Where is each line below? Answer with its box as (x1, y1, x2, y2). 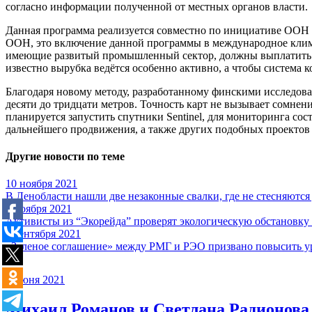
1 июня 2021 (6, 274, 65, 286)
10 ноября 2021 (6, 178, 77, 190)
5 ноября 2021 (6, 203, 72, 215)
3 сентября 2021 (6, 228, 81, 240)
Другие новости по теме (6, 150, 125, 162)
